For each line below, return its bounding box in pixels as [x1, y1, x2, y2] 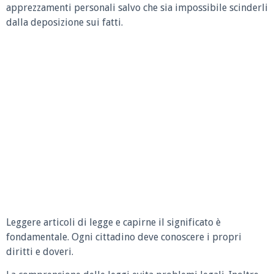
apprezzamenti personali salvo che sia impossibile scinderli [6, 2, 268, 14]
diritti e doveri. [6, 245, 73, 257]
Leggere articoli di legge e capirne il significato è [6, 216, 221, 228]
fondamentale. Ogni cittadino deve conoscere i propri [6, 231, 242, 243]
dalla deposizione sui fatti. [6, 17, 123, 29]
